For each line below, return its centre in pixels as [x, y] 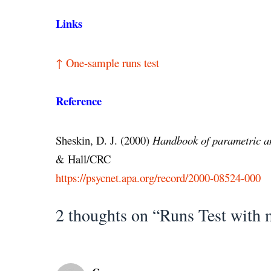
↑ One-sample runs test [107, 63]
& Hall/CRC [83, 159]
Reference [79, 101]
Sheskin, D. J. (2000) [104, 140]
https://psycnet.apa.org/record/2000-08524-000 [158, 178]
